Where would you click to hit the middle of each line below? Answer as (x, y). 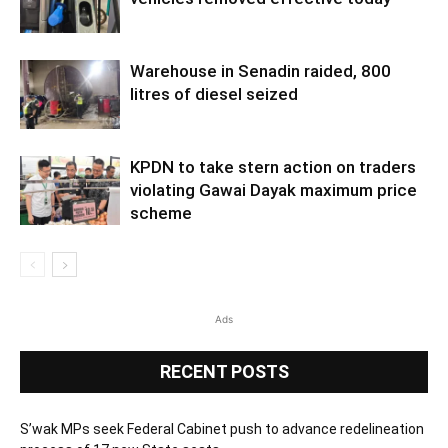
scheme (161, 213)
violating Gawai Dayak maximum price (273, 190)
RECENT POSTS (224, 372)
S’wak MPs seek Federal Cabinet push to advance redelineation (222, 429)
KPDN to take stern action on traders (273, 167)
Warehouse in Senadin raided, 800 (260, 71)
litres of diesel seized (214, 94)
